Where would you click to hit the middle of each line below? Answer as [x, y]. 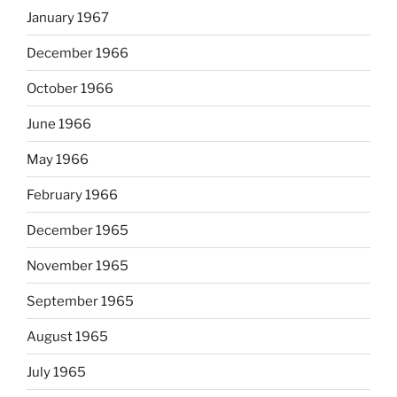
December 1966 [78, 53]
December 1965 [78, 230]
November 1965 [78, 265]
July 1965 [56, 372]
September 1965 [80, 301]
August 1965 [67, 336]
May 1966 [58, 159]
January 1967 [68, 17]
